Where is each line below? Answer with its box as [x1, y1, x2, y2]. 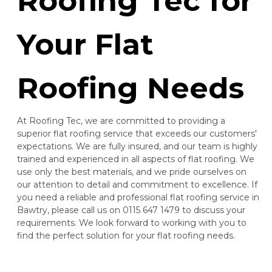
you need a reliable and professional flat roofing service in [17, 192, 259, 203]
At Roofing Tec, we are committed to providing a [17, 115, 225, 127]
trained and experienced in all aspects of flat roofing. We [17, 154, 254, 165]
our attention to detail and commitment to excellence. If [17, 179, 257, 191]
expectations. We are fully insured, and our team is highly [17, 141, 257, 152]
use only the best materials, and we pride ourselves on [17, 166, 246, 178]
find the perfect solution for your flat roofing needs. [17, 230, 235, 242]
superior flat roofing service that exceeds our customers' [17, 128, 257, 140]
